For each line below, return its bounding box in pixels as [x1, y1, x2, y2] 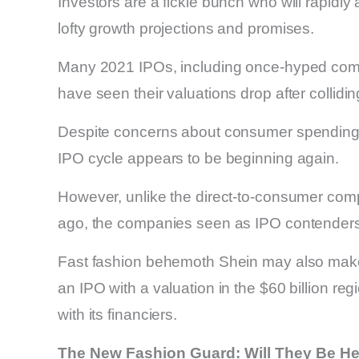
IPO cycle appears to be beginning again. [58, 149, 339, 167]
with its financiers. [58, 305, 177, 323]
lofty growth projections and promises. [58, 19, 315, 37]
